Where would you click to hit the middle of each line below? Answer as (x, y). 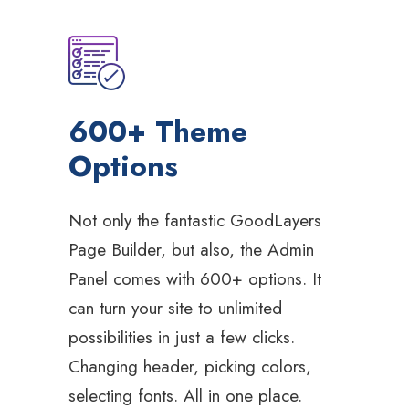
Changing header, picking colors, (190, 367)
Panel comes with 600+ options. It (195, 279)
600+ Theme (158, 132)
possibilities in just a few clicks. (182, 338)
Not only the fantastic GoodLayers (195, 221)
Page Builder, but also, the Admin (191, 250)
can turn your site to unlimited (175, 309)
